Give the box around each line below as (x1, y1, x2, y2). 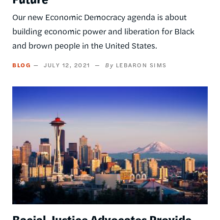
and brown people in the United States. (12, 39, 157, 52)
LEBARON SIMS (115, 60, 167, 70)
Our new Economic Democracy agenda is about (12, 11, 187, 23)
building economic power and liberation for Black (12, 25, 194, 37)
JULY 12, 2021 (44, 60, 90, 70)
